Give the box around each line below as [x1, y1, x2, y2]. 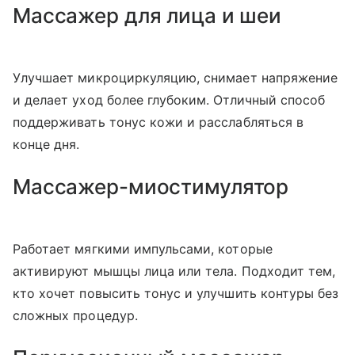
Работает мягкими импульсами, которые [13, 241, 273, 257]
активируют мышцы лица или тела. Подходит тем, [13, 263, 336, 279]
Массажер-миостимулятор [13, 174, 289, 199]
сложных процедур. [13, 307, 138, 323]
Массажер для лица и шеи [13, 3, 282, 28]
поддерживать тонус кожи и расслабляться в [13, 114, 303, 130]
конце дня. [13, 136, 80, 152]
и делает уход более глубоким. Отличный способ [13, 92, 326, 108]
